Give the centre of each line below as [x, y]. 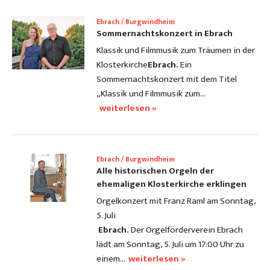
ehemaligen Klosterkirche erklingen [171, 184]
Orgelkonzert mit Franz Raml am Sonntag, [176, 201]
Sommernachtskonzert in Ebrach [165, 34]
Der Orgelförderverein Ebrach [186, 230]
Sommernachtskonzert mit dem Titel [167, 80]
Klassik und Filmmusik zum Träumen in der [176, 51]
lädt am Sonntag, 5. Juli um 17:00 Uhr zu [170, 245]
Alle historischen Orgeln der [155, 171]
